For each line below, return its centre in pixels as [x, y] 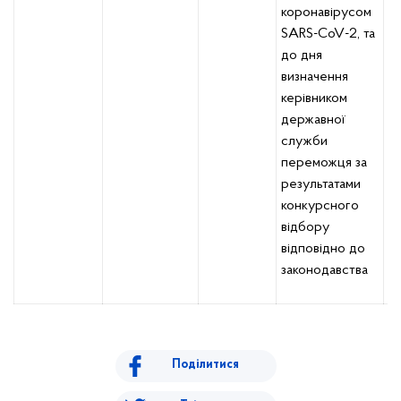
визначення [315, 77]
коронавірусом [326, 13]
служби [304, 141]
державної [313, 120]
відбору [305, 227]
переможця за [324, 163]
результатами [321, 184]
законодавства [324, 270]
